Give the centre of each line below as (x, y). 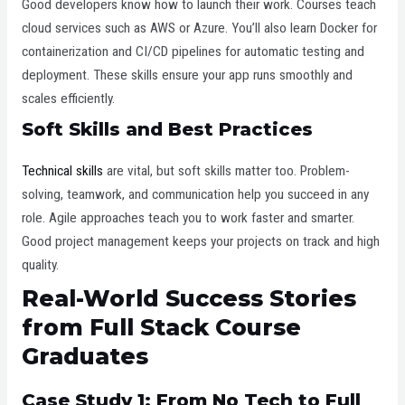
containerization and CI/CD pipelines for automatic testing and (193, 52)
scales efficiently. (68, 99)
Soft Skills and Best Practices (167, 129)
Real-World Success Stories (188, 298)
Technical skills (62, 170)
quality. (40, 264)
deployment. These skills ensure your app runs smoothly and (187, 75)
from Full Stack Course (161, 327)
